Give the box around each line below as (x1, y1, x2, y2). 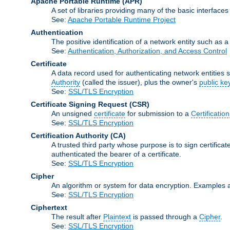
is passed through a (131, 212, 199, 221)
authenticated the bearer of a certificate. (51, 149, 181, 158)
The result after (51, 212, 103, 221)
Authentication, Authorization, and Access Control (68, 46, 227, 55)
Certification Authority (31, 131, 108, 140)
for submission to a (125, 109, 191, 118)
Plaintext (103, 212, 131, 221)
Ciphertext (31, 203, 67, 212)
